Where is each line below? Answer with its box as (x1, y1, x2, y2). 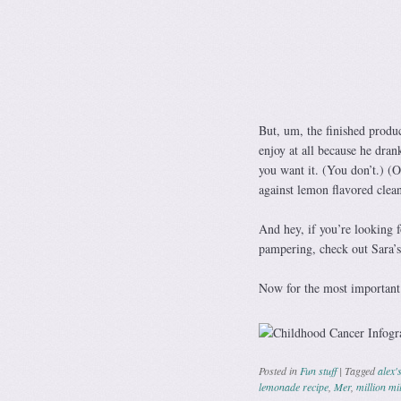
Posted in (258, 363, 300, 378)
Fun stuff (299, 363, 337, 378)
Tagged (344, 363, 378, 378)
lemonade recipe (258, 379, 328, 394)
